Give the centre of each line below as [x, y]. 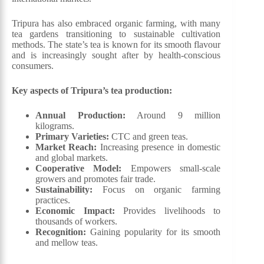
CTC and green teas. [148, 136]
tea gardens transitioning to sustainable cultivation [116, 34]
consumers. [33, 65]
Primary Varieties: [72, 136]
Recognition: [61, 232]
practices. [53, 200]
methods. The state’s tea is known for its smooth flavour [116, 44]
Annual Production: [80, 115]
